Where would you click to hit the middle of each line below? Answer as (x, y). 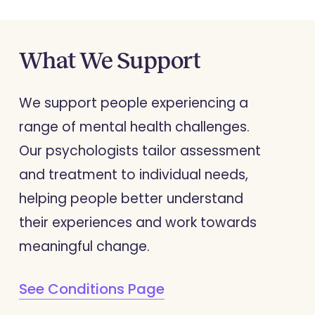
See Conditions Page (91, 289)
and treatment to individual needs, (133, 174)
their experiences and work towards (137, 222)
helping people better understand (131, 198)
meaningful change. (84, 246)
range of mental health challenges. (134, 127)
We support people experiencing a (133, 103)
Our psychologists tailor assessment (140, 150)
